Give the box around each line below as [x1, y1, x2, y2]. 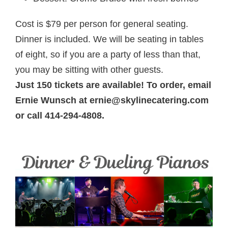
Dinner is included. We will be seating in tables [15, 34, 204, 45]
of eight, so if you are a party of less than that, [15, 49, 201, 60]
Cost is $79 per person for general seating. [15, 19, 188, 30]
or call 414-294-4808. [15, 110, 104, 121]
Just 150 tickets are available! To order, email [15, 80, 211, 91]
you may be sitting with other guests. [15, 65, 163, 75]
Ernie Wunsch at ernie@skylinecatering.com [15, 95, 209, 106]
